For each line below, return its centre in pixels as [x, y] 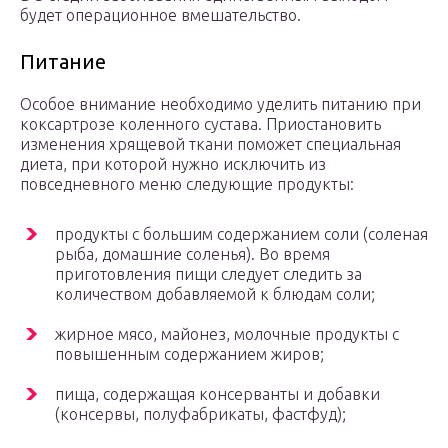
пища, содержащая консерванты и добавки [217, 394]
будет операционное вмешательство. [160, 15]
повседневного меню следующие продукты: [187, 184]
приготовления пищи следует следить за [208, 274]
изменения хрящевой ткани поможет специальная [210, 144]
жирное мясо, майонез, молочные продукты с [227, 334]
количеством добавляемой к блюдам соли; [215, 294]
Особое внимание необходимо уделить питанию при [220, 104]
